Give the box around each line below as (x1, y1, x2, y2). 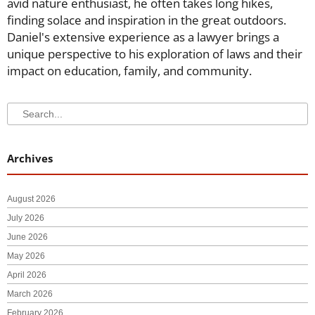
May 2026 (7, 251, 45, 262)
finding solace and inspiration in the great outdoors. (7, 11, 286, 28)
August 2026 (7, 194, 56, 205)
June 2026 (7, 232, 48, 243)
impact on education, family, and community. (7, 62, 252, 79)
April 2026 (7, 270, 46, 281)
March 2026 (7, 289, 53, 300)
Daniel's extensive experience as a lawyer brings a (7, 28, 279, 45)
